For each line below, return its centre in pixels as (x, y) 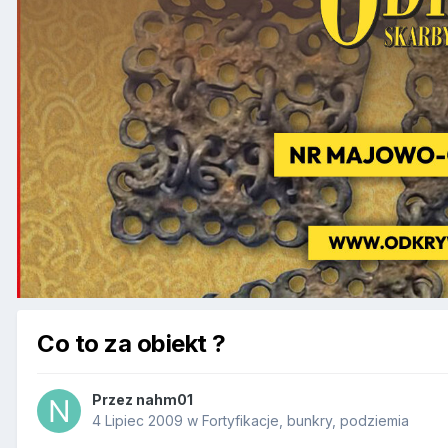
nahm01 (164, 400)
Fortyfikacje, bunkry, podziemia (305, 421)
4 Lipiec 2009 (137, 421)
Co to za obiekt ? (131, 343)
